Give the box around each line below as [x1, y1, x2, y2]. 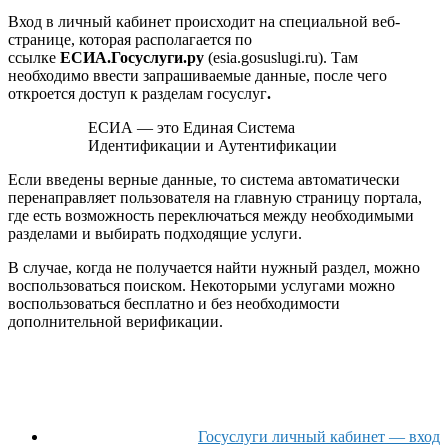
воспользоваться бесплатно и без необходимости [8, 295, 340, 313]
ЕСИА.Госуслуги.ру [60, 49, 204, 67]
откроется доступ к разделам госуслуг [8, 85, 267, 103]
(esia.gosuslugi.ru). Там [204, 49, 358, 67]
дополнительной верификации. [8, 313, 223, 331]
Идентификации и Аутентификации [88, 137, 337, 155]
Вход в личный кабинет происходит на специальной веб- [8, 13, 400, 31]
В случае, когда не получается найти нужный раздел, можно [8, 259, 420, 277]
